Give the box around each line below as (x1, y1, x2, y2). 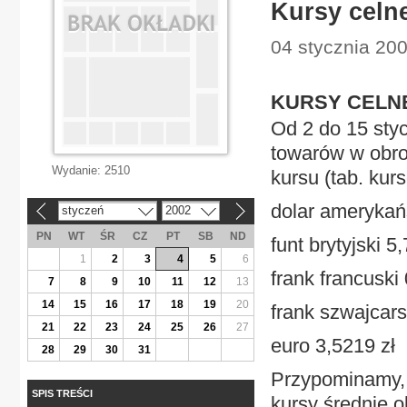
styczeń (61, 203, 104, 217)
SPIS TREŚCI (32, 387, 93, 399)
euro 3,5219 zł (271, 334, 395, 357)
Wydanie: (52, 164, 104, 177)
